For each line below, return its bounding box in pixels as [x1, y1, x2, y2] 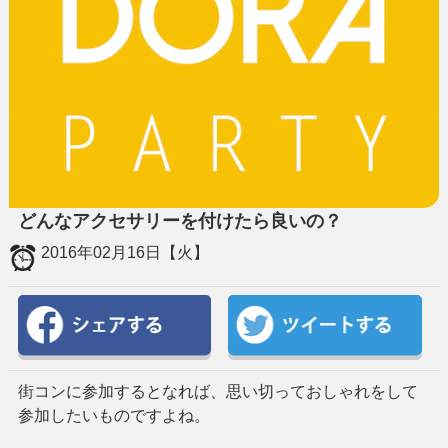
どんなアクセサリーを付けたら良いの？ [17, 210, 342, 231]
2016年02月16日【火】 [40, 243, 209, 261]
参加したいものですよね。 [17, 406, 210, 424]
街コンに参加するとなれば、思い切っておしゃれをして [17, 382, 418, 400]
